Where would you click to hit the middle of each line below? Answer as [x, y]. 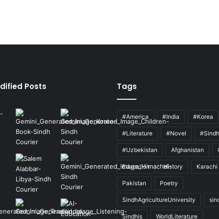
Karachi [207, 166]
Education [136, 166]
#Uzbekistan [140, 150]
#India [171, 116]
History [173, 166]
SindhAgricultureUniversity [159, 199]
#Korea [203, 116]
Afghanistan [187, 150]
